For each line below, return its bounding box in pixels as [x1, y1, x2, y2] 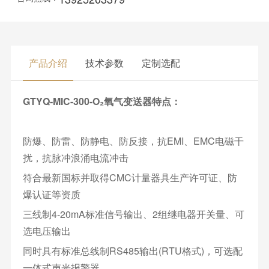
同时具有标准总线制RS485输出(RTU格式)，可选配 [22, 244, 243, 258]
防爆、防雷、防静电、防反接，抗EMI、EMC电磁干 [22, 134, 244, 148]
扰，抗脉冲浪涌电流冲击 [22, 151, 128, 165]
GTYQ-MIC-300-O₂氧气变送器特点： [22, 94, 181, 108]
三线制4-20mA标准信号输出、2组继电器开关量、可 [22, 207, 244, 221]
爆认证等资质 [22, 187, 80, 201]
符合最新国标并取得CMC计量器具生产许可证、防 [22, 171, 237, 184]
